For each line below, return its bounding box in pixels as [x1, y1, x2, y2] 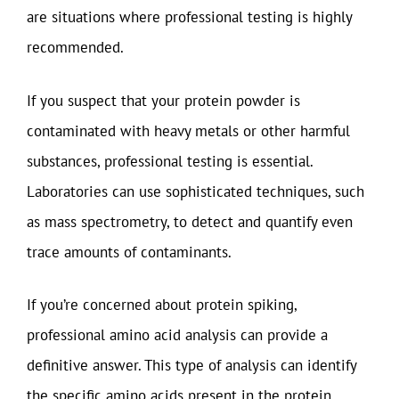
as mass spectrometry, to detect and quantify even [27, 211, 353, 232]
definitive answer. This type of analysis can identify [27, 355, 356, 375]
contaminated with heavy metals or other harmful [27, 120, 350, 141]
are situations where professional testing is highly [27, 7, 352, 27]
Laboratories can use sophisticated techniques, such [27, 181, 364, 201]
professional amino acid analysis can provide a [27, 325, 328, 345]
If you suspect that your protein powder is [27, 90, 300, 110]
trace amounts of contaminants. [27, 241, 232, 262]
